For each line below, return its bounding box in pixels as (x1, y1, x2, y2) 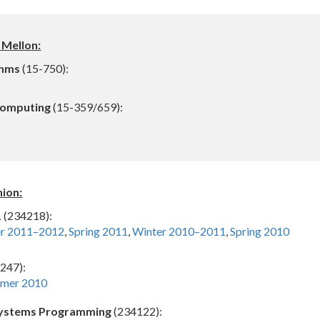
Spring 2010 (230, 224, 290, 238)
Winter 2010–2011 (132, 224, 226, 238)
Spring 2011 (69, 224, 129, 238)
